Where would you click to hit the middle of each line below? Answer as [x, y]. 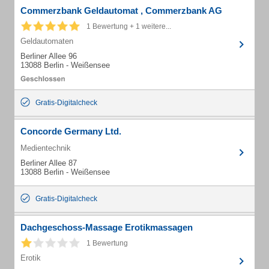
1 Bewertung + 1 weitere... [129, 26]
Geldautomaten [47, 41]
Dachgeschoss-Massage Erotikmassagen [107, 227]
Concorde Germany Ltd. [71, 131]
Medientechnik [46, 148]
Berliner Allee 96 [49, 56]
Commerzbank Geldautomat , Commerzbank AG [121, 11]
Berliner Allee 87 [49, 163]
